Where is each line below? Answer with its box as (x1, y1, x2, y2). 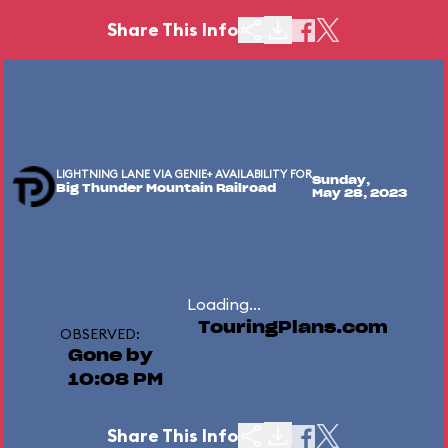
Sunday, (312, 175, 370, 186)
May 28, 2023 (312, 188, 407, 199)
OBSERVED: (60, 325, 140, 343)
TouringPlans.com (198, 320, 388, 336)
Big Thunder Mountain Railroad (56, 183, 276, 194)
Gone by (68, 348, 153, 364)
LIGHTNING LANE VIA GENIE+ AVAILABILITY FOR (56, 167, 312, 181)
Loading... (187, 294, 261, 314)
